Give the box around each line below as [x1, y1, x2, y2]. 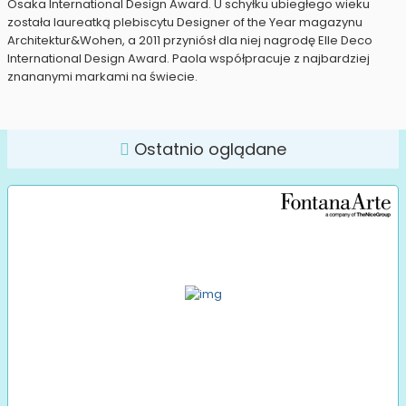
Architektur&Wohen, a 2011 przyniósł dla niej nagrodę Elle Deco [7, 32, 372, 50]
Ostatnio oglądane [130, 138, 286, 161]
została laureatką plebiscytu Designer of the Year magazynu [7, 14, 362, 32]
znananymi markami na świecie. [7, 68, 200, 86]
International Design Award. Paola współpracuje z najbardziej [7, 50, 370, 68]
